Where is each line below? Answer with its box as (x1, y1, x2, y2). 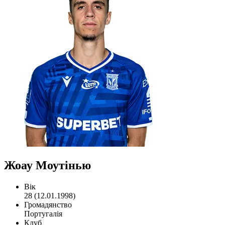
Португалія (24, 209, 62, 218)
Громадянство (24, 200, 72, 209)
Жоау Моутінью (4, 158, 91, 172)
